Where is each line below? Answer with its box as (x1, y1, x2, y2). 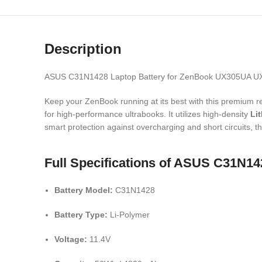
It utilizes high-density (166, 109, 250, 119)
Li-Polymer (108, 210, 150, 219)
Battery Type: (54, 210, 108, 219)
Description (44, 41, 122, 57)
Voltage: (54, 235, 87, 244)
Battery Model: (54, 185, 113, 195)
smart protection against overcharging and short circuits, (44, 122, 253, 132)
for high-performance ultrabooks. (44, 109, 166, 119)
